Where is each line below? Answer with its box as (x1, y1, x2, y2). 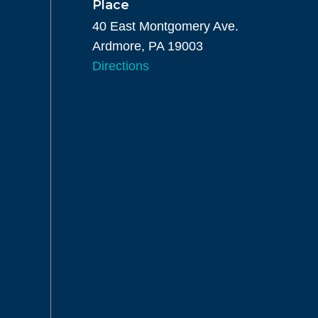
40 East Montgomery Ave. (92, 19, 238, 34)
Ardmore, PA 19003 (92, 39, 203, 54)
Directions (92, 59, 149, 74)
